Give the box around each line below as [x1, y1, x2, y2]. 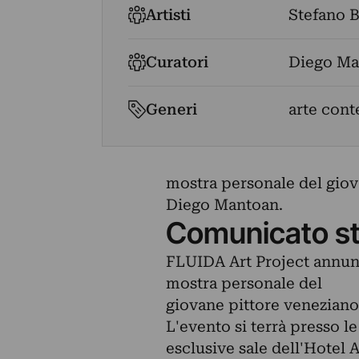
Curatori [146, 53, 209, 71]
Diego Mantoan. [165, 196, 283, 214]
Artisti [146, 6, 192, 24]
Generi [146, 100, 198, 119]
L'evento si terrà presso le [165, 317, 357, 336]
